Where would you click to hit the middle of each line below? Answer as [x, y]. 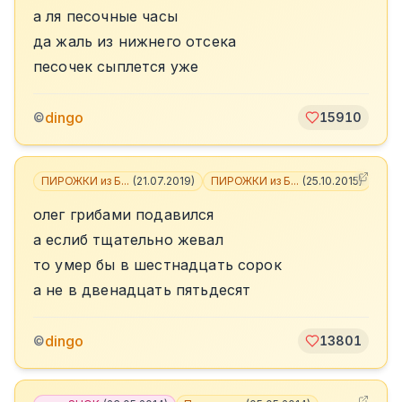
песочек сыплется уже [116, 66]
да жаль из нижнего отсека [135, 41]
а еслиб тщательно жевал [128, 240]
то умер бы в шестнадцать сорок [157, 265]
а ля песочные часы [105, 16]
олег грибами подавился [124, 214]
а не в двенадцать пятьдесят [142, 290]
